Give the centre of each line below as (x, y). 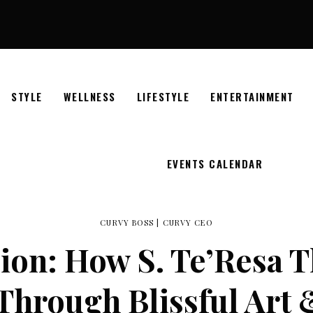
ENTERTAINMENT (252, 96)
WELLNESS (89, 96)
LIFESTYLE (163, 96)
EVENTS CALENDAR (215, 163)
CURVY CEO (188, 223)
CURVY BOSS (127, 223)
